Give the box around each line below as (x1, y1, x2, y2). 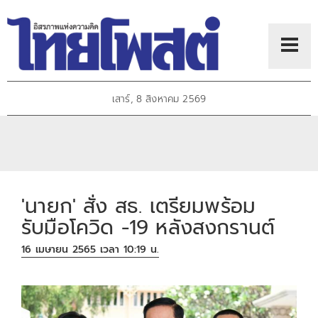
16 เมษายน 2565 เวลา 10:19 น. (21, 242, 160, 258)
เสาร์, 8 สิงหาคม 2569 (111, 92, 207, 107)
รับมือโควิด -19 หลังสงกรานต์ (21, 212, 275, 243)
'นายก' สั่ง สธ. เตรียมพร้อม (21, 190, 256, 221)
